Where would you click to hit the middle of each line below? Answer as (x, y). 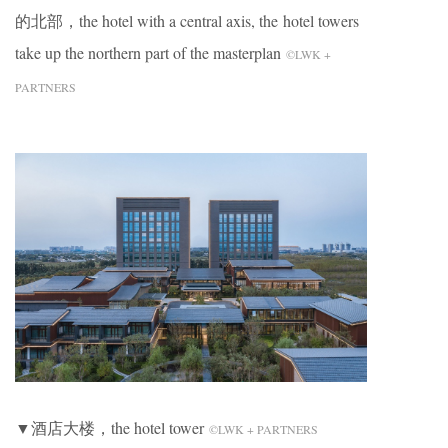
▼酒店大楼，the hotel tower (112, 427)
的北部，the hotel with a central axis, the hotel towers (187, 20)
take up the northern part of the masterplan (150, 52)
